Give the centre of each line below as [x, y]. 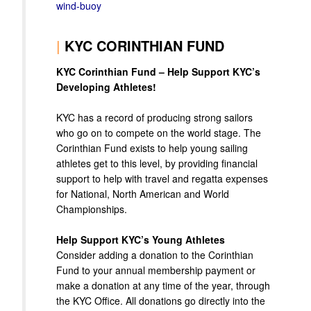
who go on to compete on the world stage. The [159, 133]
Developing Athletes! [106, 87]
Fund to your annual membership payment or [156, 270]
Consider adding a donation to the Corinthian [155, 255]
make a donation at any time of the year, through [163, 286]
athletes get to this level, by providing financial [157, 163]
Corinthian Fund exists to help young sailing [152, 148]
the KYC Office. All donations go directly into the [161, 301]
